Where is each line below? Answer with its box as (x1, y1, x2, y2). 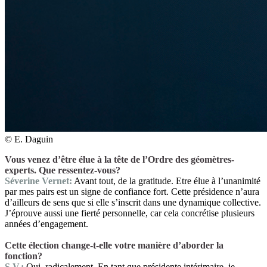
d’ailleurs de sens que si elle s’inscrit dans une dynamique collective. (5, 197, 261, 207)
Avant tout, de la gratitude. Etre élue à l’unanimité (72, 175, 260, 186)
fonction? (5, 250, 42, 261)
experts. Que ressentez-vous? (5, 164, 120, 175)
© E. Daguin (5, 133, 53, 144)
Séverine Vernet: (5, 175, 72, 186)
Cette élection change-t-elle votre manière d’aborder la (5, 240, 223, 250)
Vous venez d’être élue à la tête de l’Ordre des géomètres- (5, 154, 234, 164)
